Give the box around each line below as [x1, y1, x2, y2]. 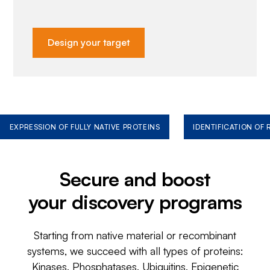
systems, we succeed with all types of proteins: [27, 244, 243, 258]
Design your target [48, 36, 130, 49]
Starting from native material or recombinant [34, 228, 236, 242]
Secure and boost [59, 166, 211, 191]
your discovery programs [28, 189, 242, 214]
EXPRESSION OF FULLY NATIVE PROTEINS [9, 122, 160, 131]
